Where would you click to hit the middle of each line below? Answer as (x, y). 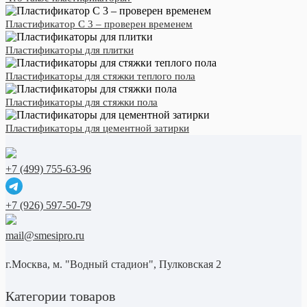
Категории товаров (60, 296)
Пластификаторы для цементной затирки (97, 128)
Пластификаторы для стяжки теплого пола (100, 76)
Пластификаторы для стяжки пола (82, 102)
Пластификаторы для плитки (70, 50)
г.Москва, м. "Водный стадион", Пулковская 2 (113, 264)
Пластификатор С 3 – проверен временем (99, 24)
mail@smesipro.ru (45, 235)
